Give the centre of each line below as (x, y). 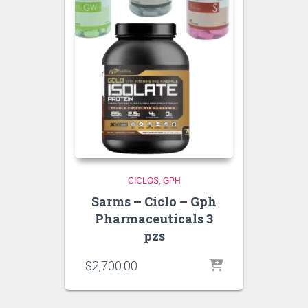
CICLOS (143, 181)
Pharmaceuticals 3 (154, 219)
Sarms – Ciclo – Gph (154, 201)
